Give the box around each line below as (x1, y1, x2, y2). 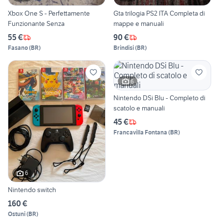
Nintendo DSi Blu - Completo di (113, 93, 205, 103)
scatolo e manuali (113, 104, 165, 113)
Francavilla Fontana (113, 129, 167, 136)
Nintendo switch (8, 185, 56, 194)
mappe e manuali (113, 19, 164, 28)
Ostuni (8, 210, 25, 218)
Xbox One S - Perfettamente (8, 9, 90, 18)
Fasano (8, 44, 28, 52)
